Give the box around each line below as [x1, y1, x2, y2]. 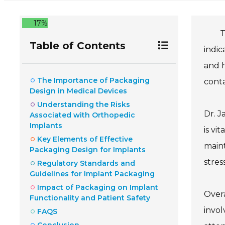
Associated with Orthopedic [30, 110, 135, 120]
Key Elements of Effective [37, 134, 133, 144]
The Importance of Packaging [37, 75, 150, 85]
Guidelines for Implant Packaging [30, 169, 155, 178]
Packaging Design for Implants [30, 145, 146, 154]
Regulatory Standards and [37, 158, 135, 168]
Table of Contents [30, 39, 126, 52]
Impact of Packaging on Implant [37, 182, 158, 192]
